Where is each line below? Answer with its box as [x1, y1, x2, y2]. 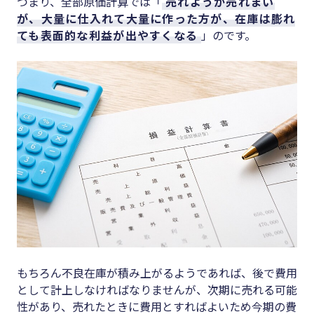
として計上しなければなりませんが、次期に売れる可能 [17, 281, 297, 299]
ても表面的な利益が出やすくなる [17, 26, 198, 43]
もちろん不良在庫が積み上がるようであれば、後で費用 [17, 264, 297, 282]
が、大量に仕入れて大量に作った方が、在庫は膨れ [17, 9, 296, 27]
